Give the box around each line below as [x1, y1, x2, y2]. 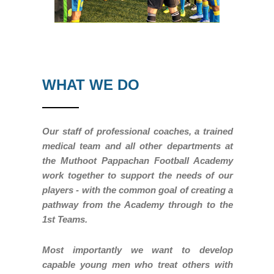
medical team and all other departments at [42, 140, 233, 151]
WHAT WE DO [42, 76, 139, 93]
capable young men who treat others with [42, 259, 233, 270]
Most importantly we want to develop [42, 244, 233, 255]
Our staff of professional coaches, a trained [42, 125, 233, 136]
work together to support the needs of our [42, 169, 233, 180]
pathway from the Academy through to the [42, 199, 233, 210]
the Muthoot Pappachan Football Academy [42, 155, 233, 166]
